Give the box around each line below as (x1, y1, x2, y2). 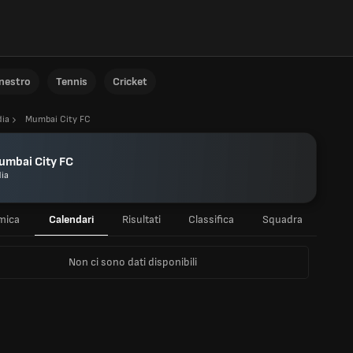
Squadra (262, 213, 303, 226)
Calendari (49, 213, 94, 226)
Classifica (188, 213, 234, 226)
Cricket (113, 75, 147, 88)
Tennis (56, 75, 87, 88)
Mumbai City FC (25, 113, 91, 125)
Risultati (121, 213, 161, 226)
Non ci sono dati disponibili (68, 255, 197, 269)
